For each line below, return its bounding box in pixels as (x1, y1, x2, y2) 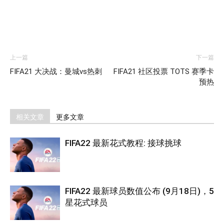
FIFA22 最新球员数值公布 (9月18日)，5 (65, 185, 214, 196)
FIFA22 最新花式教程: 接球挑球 (65, 137, 181, 148)
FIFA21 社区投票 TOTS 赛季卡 (113, 66, 214, 76)
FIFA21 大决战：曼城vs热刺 (10, 66, 102, 76)
